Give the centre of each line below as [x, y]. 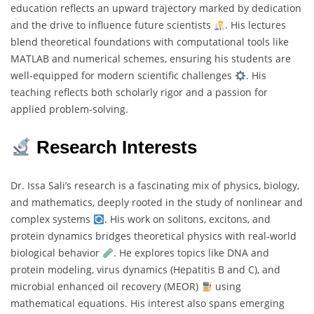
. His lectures [255, 25]
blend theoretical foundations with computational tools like [150, 42]
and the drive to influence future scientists [112, 25]
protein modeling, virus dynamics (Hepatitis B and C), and [145, 270]
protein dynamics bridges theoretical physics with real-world [153, 236]
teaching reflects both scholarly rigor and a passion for [139, 93]
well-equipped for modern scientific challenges [123, 76]
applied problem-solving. [69, 109]
